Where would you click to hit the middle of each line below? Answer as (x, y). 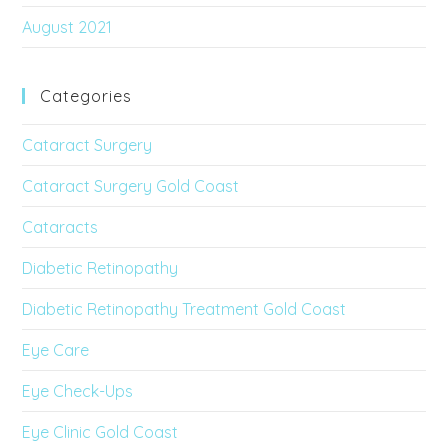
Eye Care (56, 349)
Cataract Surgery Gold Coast (131, 185)
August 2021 (67, 26)
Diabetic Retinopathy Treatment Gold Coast (184, 308)
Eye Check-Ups (78, 390)
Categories (86, 95)
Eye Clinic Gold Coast (100, 431)
